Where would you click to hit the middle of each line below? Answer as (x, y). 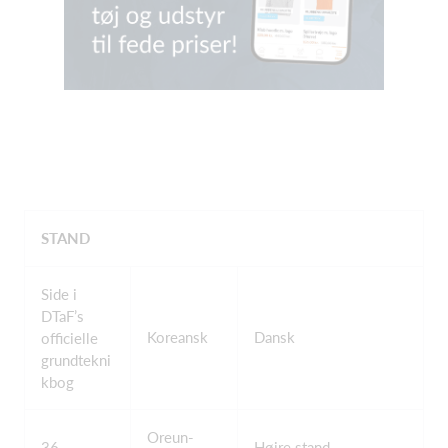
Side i (59, 294)
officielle (69, 338)
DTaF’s (62, 316)
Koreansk (177, 337)
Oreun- (170, 437)
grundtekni (76, 360)
